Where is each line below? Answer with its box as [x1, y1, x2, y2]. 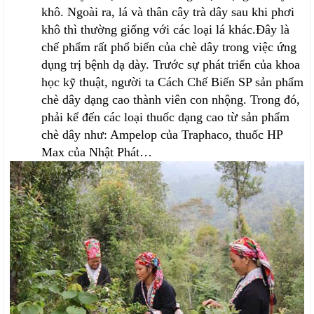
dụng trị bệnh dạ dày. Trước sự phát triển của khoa [41, 57, 301, 72]
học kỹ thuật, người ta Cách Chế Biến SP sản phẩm [41, 75, 304, 90]
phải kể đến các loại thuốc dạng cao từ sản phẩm [41, 110, 290, 125]
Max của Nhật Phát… [41, 145, 153, 160]
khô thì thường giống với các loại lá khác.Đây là [41, 22, 290, 37]
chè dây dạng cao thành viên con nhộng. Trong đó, [41, 93, 301, 107]
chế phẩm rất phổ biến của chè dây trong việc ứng [41, 40, 297, 55]
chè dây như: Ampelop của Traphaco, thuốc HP [41, 128, 283, 142]
